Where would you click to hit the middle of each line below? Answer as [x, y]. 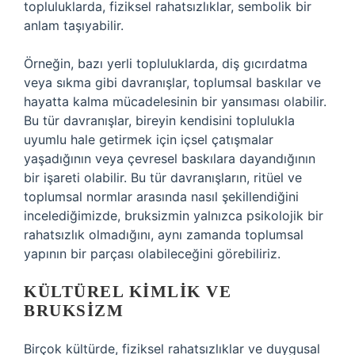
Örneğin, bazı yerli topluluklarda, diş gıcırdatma [166, 63]
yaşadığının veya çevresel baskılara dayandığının [170, 158]
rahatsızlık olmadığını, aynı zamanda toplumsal [164, 235]
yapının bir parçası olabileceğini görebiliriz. [152, 254]
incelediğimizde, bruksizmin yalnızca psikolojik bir [174, 216]
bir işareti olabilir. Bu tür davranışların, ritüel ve [163, 177]
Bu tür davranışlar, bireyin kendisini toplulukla [159, 120]
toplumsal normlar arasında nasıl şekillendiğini [161, 197]
